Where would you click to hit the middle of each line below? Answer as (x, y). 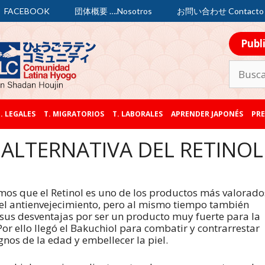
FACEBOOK (27, 11)
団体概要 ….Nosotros (113, 11)
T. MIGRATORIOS (74, 114)
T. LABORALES (137, 114)
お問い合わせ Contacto (220, 11)
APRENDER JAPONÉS (207, 114)
